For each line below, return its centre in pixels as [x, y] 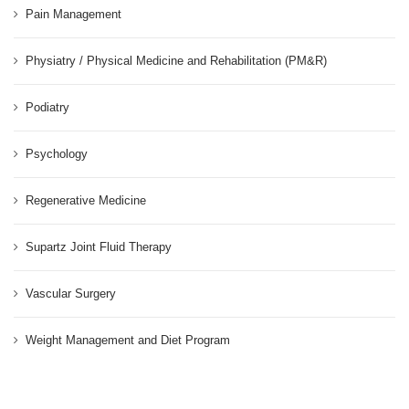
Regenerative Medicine [86, 200]
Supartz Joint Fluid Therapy [99, 246]
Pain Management [73, 14]
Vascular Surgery [71, 293]
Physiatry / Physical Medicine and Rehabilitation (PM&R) [176, 60]
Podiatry [47, 107]
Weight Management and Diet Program [128, 340]
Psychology [57, 153]
